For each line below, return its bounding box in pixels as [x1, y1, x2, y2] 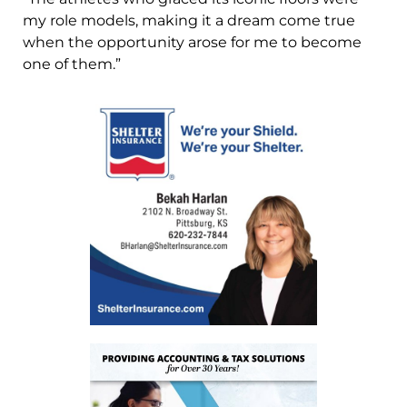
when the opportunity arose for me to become [23, 34, 362, 52]
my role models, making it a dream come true [23, 12, 355, 30]
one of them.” [23, 55, 121, 74]
